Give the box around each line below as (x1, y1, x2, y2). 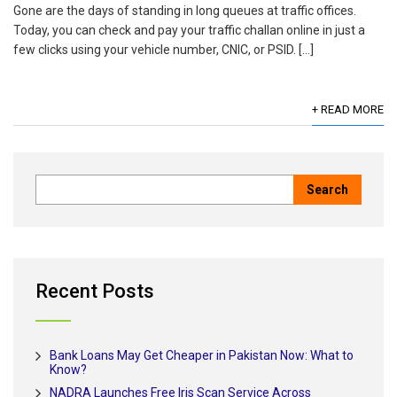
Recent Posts (35, 280, 154, 303)
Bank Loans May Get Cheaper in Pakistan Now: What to (50, 348, 354, 363)
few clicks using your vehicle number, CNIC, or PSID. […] (13, 43, 314, 58)
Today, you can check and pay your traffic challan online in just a (13, 23, 365, 38)
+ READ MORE (312, 103, 384, 117)
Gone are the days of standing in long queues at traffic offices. (13, 4, 356, 19)
